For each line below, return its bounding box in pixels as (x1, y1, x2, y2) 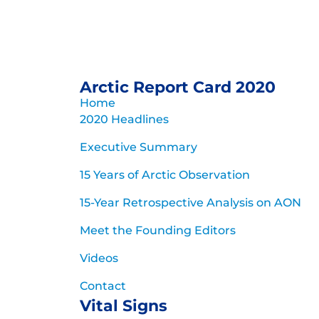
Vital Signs (80, 296, 167, 316)
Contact (80, 279, 126, 293)
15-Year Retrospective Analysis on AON (80, 196, 301, 210)
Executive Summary (80, 140, 197, 155)
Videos (80, 251, 118, 266)
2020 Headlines (80, 113, 169, 127)
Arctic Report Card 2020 (80, 78, 276, 98)
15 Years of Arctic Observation (80, 168, 250, 182)
